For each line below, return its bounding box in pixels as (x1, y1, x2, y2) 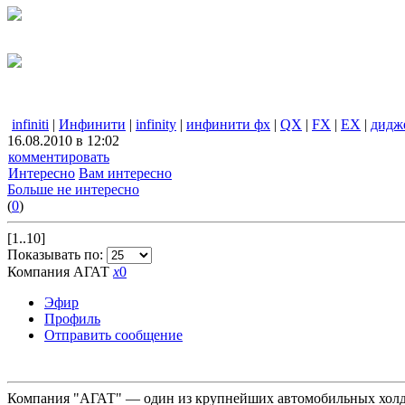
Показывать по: (7, 247, 107, 263)
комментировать (8, 149, 109, 165)
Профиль (44, 311, 100, 327)
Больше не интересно (7, 182, 139, 198)
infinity (136, 117, 176, 133)
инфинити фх (186, 117, 270, 133)
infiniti (12, 117, 49, 133)
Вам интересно (79, 165, 172, 182)
